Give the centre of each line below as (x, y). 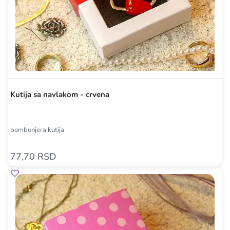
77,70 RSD (33, 157)
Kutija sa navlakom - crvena (60, 94)
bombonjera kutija (37, 130)
